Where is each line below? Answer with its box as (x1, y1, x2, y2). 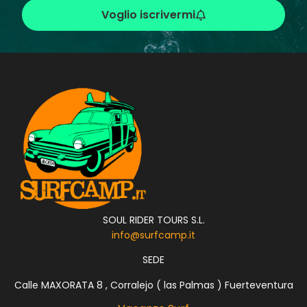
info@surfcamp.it (112, 228, 195, 243)
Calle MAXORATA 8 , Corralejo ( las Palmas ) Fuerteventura (14, 278, 293, 292)
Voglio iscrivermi (101, 6, 195, 23)
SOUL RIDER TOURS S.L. (102, 213, 205, 228)
